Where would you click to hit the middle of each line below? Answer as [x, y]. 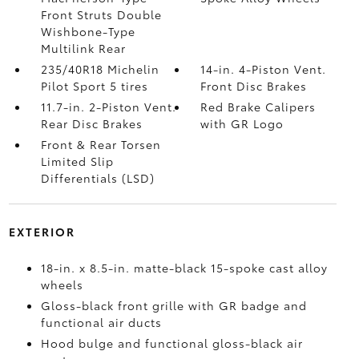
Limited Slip [77, 161]
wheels [62, 284]
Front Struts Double [101, 14]
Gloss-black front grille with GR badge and [173, 305]
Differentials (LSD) [97, 178]
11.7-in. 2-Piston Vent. [108, 107]
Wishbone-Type [88, 31]
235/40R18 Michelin [100, 69]
